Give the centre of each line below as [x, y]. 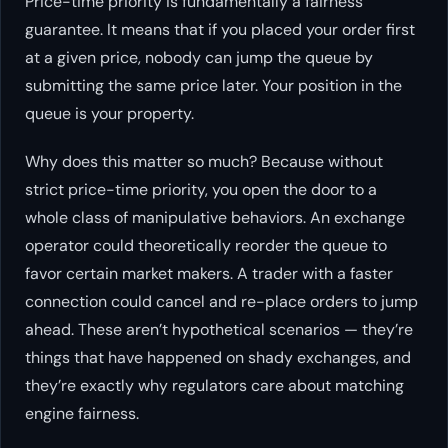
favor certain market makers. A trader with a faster [209, 274]
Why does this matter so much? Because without [204, 162]
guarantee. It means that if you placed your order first [220, 30]
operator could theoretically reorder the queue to [206, 246]
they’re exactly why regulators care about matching [214, 386]
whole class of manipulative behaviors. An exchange [215, 218]
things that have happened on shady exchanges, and [218, 358]
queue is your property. [109, 114]
